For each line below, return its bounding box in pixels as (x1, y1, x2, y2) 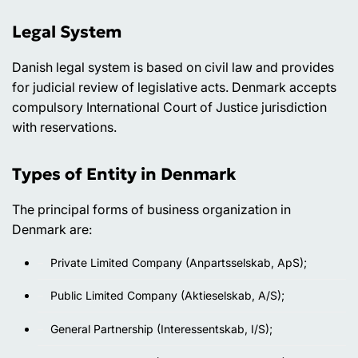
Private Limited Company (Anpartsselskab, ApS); (50, 255, 307, 269)
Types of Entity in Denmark (12, 163, 237, 185)
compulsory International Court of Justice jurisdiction (12, 98, 327, 115)
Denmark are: (12, 221, 92, 237)
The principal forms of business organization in (12, 201, 291, 217)
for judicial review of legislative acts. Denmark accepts (12, 78, 336, 95)
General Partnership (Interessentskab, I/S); (50, 322, 272, 336)
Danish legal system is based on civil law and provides (12, 58, 334, 75)
